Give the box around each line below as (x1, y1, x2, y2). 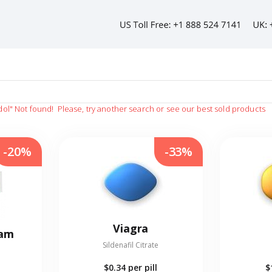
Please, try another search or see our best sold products (55, 103, 265, 115)
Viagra (113, 221, 149, 236)
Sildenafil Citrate (103, 240, 159, 251)
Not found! (15, 103, 54, 115)
